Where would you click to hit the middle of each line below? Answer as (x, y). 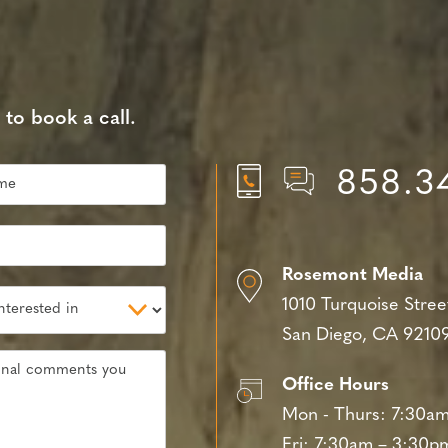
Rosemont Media (352, 276)
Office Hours (335, 386)
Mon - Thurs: (333, 416)
